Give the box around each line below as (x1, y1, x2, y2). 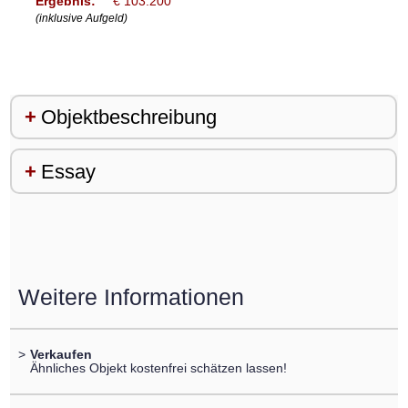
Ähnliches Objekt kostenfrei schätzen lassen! (29, 361, 287, 376)
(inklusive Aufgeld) (35, 11, 127, 25)
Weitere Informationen (17, 283, 244, 310)
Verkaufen (29, 347, 92, 362)
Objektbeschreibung (40, 106, 217, 129)
